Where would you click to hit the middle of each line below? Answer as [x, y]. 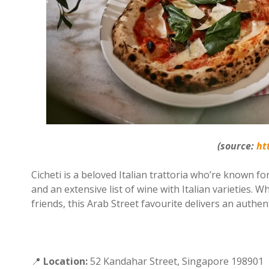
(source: [237, 146]
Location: [65, 261]
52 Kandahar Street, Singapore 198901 [176, 261]
